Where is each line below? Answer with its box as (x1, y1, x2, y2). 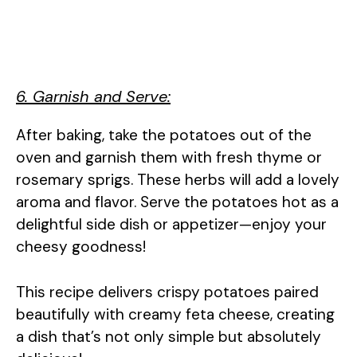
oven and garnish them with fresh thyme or (16, 147, 322, 168)
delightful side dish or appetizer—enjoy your (16, 214, 327, 235)
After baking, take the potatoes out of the (16, 125, 312, 146)
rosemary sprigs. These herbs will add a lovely (16, 170, 339, 190)
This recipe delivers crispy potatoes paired (16, 281, 319, 302)
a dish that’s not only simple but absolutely (16, 326, 321, 347)
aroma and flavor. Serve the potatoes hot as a (16, 192, 339, 213)
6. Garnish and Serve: (16, 86, 171, 108)
